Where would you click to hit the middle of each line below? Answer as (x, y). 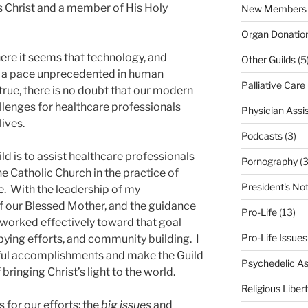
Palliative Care (273, 85)
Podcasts (262, 135)
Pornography (269, 161)
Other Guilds (268, 59)
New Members (274, 8)
